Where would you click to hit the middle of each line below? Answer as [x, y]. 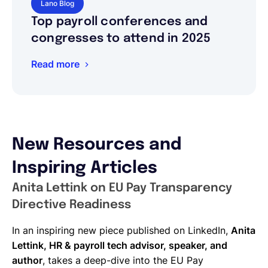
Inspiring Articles [85, 168]
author [27, 260]
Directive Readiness [71, 205]
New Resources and [97, 145]
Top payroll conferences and [120, 22]
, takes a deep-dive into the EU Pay [123, 260]
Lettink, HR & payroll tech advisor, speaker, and [120, 245]
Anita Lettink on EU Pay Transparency [122, 188]
